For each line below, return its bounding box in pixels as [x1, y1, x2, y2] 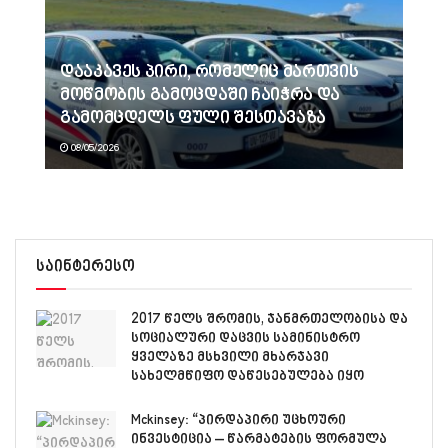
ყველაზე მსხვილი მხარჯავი [131, 348, 329, 366]
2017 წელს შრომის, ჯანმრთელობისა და [131, 310, 408, 328]
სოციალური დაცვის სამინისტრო [131, 329, 360, 347]
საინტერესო [36, 257, 135, 277]
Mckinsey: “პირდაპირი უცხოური [131, 411, 346, 429]
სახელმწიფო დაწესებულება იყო [131, 367, 364, 385]
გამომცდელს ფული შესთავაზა [60, 107, 327, 130]
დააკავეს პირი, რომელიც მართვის [60, 61, 359, 84]
